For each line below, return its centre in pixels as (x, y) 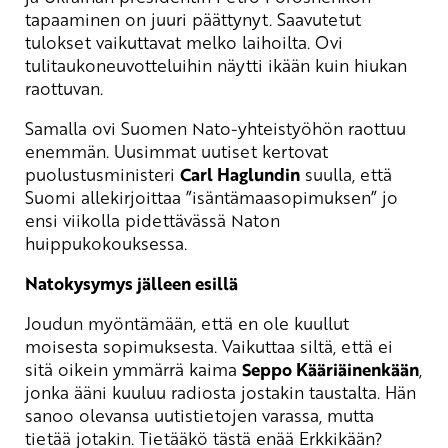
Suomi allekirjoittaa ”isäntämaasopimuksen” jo (211, 197)
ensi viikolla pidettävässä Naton (152, 220)
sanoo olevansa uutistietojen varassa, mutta (199, 415)
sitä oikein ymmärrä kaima (133, 369)
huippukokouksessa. (106, 243)
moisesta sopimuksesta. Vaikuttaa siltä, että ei (209, 346)
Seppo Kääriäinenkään (330, 370)
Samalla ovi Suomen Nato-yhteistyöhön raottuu (215, 128)
